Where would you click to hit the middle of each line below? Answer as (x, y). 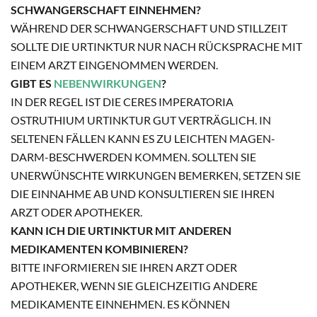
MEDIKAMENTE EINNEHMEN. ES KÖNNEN (120, 304)
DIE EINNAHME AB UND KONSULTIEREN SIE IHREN (143, 194)
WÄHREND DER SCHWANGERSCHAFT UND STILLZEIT (149, 28)
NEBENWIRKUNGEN (108, 83)
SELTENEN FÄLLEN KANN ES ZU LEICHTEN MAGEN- (143, 139)
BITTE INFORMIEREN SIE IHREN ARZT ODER (124, 267)
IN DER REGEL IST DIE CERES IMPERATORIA (122, 102)
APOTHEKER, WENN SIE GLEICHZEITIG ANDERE (134, 286)
